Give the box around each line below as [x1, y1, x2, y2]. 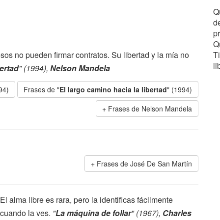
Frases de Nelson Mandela [108, 104, 192, 113]
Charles [163, 207, 192, 219]
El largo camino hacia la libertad [59, 84, 167, 94]
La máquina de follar [55, 207, 131, 219]
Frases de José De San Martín [97, 159, 192, 168]
